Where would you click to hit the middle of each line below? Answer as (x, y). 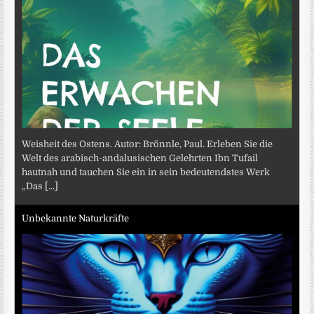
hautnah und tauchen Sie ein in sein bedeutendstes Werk (146, 172)
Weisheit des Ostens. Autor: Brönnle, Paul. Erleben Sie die (148, 144)
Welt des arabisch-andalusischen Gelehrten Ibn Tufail (140, 158)
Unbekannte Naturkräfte (76, 219)
